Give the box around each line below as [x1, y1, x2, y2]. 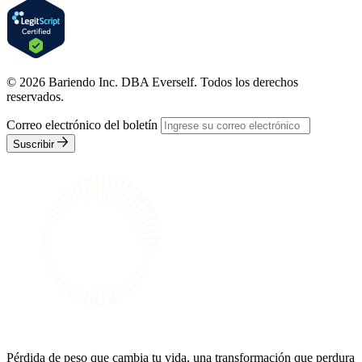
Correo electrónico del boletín [6, 118, 158, 133]
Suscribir [13, 137, 54, 150]
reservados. [6, 90, 64, 104]
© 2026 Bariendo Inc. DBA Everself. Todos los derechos [6, 75, 298, 90]
